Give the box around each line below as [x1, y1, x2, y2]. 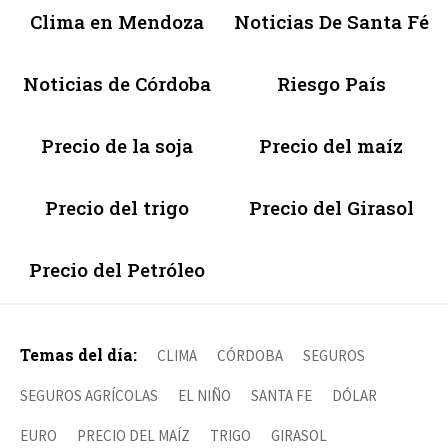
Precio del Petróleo [29, 256, 205, 282]
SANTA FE [251, 385, 312, 405]
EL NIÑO [178, 385, 231, 405]
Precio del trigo [45, 194, 189, 220]
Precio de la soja [41, 132, 193, 158]
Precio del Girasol [248, 194, 414, 220]
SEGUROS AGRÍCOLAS [20, 385, 158, 405]
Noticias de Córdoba [23, 70, 211, 96]
